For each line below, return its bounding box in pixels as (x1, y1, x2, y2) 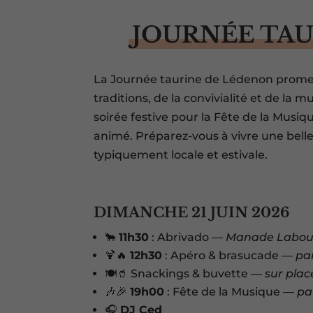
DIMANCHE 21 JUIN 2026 (94, 204, 290, 221)
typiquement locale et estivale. (94, 148, 268, 162)
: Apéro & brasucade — (162, 249, 296, 263)
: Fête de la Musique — (164, 285, 298, 299)
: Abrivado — (149, 231, 226, 245)
